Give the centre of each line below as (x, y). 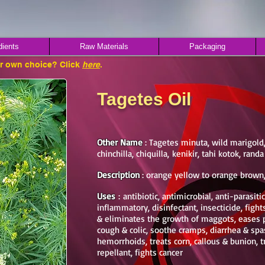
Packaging (207, 46)
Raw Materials (104, 46)
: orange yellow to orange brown (202, 175)
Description (118, 175)
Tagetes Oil (144, 99)
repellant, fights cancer (140, 252)
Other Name (120, 142)
